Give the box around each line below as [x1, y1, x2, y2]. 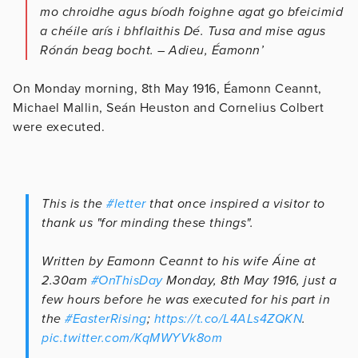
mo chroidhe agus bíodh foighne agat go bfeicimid [40, 3, 343, 20]
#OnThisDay [90, 272, 163, 288]
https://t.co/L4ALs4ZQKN [153, 310, 302, 327]
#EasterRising [65, 310, 147, 327]
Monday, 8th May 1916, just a [162, 272, 336, 288]
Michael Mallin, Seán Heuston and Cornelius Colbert [13, 99, 324, 116]
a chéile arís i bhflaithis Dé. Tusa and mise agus [40, 22, 326, 39]
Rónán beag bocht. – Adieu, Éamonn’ [40, 42, 264, 58]
